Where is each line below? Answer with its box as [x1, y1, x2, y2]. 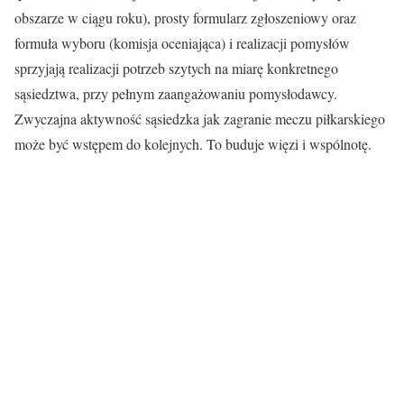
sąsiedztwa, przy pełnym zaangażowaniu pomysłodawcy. [14, 84, 337, 104]
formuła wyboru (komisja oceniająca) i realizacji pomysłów [14, 33, 350, 53]
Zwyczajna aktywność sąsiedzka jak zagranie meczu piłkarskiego [14, 109, 385, 129]
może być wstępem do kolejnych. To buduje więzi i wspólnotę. [14, 134, 372, 154]
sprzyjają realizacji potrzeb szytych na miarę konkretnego [14, 59, 338, 78]
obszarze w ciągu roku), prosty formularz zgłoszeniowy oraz [14, 8, 356, 28]
